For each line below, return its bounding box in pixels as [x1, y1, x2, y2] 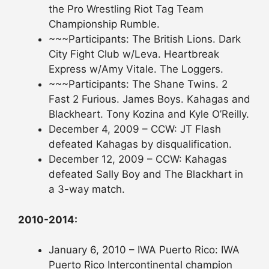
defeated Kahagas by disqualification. [49, 138, 232, 151]
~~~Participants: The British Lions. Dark [49, 33, 241, 46]
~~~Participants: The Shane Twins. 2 [49, 78, 228, 91]
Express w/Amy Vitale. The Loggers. [49, 63, 223, 76]
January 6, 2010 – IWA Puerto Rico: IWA [49, 244, 240, 256]
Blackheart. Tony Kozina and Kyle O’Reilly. [49, 108, 249, 121]
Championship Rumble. [49, 18, 160, 31]
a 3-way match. [49, 183, 125, 196]
